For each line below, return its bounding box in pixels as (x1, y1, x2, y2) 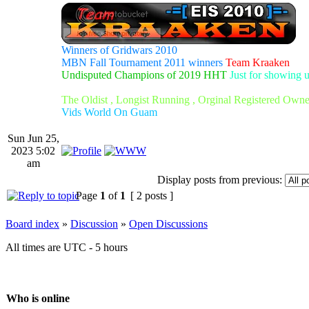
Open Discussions (129, 217, 208, 230)
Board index (6, 217, 59, 230)
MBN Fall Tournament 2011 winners (61, 56, 223, 68)
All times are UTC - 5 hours (6, 241, 128, 253)
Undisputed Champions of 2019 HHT (61, 68, 227, 81)
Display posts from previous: (157, 173, 282, 186)
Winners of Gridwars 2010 (61, 43, 177, 56)
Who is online (6, 292, 70, 305)
